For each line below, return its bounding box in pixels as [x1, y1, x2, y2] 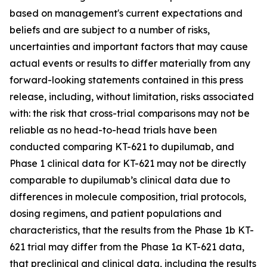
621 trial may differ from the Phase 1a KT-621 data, [10, 241, 244, 253]
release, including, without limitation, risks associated [10, 91, 254, 103]
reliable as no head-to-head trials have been [10, 124, 217, 136]
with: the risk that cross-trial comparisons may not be [10, 107, 250, 120]
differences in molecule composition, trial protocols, [10, 191, 246, 203]
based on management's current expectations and [10, 7, 243, 20]
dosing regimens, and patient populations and [10, 207, 222, 220]
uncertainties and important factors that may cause [10, 41, 248, 53]
